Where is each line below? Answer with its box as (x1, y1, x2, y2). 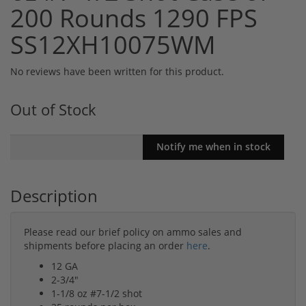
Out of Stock (10, 98, 96, 120)
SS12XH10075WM (10, 27, 216, 61)
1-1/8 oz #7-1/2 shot (51, 287, 142, 301)
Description (10, 184, 98, 208)
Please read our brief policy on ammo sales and (24, 225, 242, 239)
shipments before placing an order (24, 239, 186, 253)
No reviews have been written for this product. (10, 64, 224, 78)
